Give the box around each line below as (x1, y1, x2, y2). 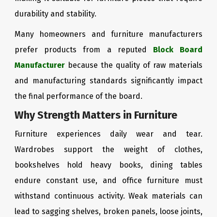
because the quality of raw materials (65, 61, 202, 70)
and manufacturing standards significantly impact (15, 76, 202, 85)
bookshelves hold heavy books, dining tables (15, 160, 202, 170)
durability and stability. (15, 9, 96, 18)
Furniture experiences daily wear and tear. (15, 129, 202, 139)
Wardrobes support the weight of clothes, (15, 145, 202, 154)
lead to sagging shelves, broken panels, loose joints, (15, 207, 202, 216)
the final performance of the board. (15, 92, 142, 101)
